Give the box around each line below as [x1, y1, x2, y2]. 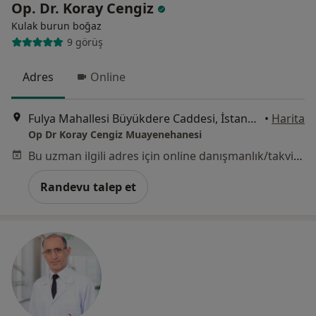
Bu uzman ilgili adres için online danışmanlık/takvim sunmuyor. [293, 147, 303, 164]
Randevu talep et [40, 178, 136, 195]
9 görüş [66, 35, 103, 49]
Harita [272, 110, 305, 126]
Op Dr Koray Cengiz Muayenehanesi [28, 127, 202, 141]
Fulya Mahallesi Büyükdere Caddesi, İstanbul [248, 110, 257, 126]
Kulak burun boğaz [11, 18, 102, 32]
